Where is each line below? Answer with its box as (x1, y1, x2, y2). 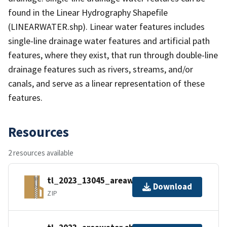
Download (153, 181, 192, 193)
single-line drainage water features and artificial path (8, 34, 210, 47)
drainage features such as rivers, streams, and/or (8, 63, 193, 75)
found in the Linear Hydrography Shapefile (8, 6, 168, 18)
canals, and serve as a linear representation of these (8, 77, 205, 89)
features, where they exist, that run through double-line (8, 49, 218, 61)
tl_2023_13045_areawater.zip (47, 175, 165, 186)
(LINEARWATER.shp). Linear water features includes (8, 20, 205, 32)
